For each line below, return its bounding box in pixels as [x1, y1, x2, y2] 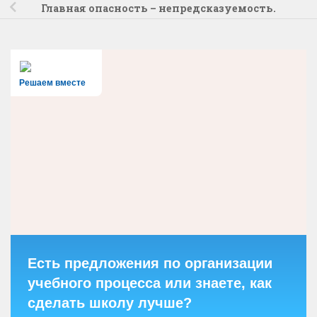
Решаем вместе [19, 78, 86, 88]
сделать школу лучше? [28, 295, 192, 311]
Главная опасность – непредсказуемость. [41, 1, 276, 16]
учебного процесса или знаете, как [28, 275, 272, 292]
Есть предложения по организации [28, 255, 272, 272]
